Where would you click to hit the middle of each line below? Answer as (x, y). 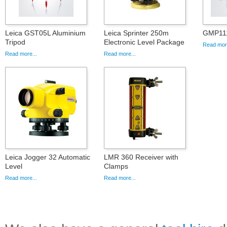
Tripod (15, 42)
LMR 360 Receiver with (141, 157)
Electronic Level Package (144, 42)
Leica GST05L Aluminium (45, 33)
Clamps (116, 166)
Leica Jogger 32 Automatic (48, 157)
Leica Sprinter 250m (136, 33)
